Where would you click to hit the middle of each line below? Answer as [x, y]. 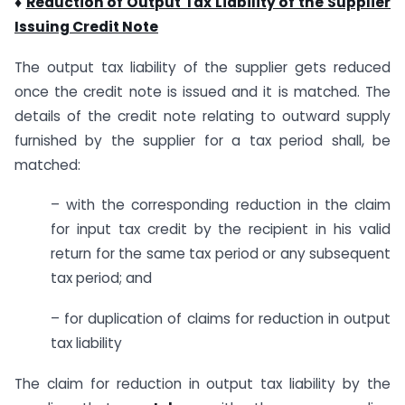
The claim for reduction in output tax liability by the [202, 383]
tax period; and [101, 278]
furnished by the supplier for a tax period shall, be [202, 140]
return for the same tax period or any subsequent [221, 254]
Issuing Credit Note [86, 26]
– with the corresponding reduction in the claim [221, 205]
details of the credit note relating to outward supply [202, 116]
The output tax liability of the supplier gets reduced [202, 67]
